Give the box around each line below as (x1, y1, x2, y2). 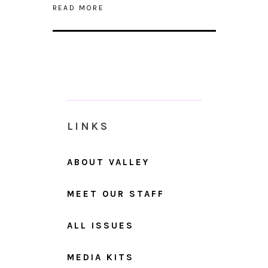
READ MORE (52, 3, 105, 12)
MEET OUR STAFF (66, 188, 165, 199)
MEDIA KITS (66, 251, 134, 263)
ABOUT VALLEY (66, 156, 150, 167)
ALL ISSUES (66, 220, 134, 231)
